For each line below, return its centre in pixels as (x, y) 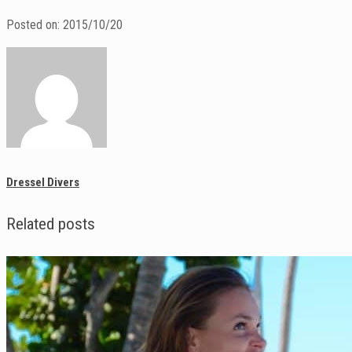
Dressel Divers (43, 183)
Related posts (51, 224)
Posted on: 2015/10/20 (64, 25)
